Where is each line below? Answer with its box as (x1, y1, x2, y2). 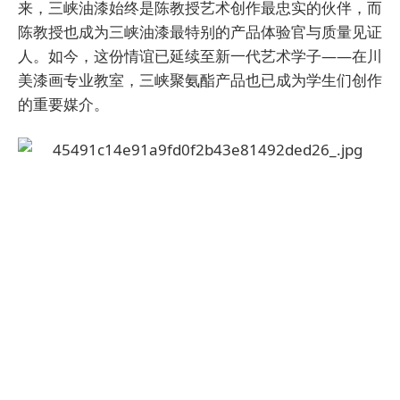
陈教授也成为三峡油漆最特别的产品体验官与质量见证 (18, 21, 382, 43)
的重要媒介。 (18, 94, 109, 115)
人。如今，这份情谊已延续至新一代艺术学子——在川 (18, 46, 382, 67)
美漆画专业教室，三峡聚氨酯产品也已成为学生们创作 (18, 70, 382, 91)
